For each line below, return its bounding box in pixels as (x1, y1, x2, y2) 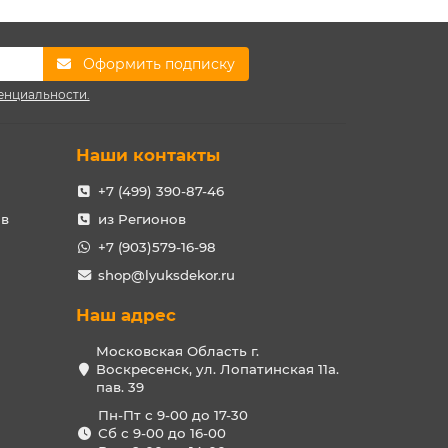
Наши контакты (76, 145, 220, 165)
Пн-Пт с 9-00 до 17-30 (97, 407, 248, 423)
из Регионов (97, 211, 186, 227)
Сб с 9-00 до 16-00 (97, 425, 226, 441)
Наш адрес (76, 305, 176, 325)
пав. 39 (96, 379, 144, 395)
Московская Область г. (96, 343, 259, 359)
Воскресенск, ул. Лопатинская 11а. (96, 361, 339, 377)
